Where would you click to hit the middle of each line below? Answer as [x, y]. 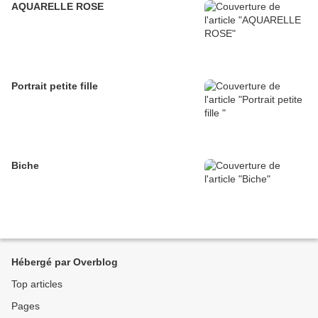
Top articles [37, 284]
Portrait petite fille [55, 86]
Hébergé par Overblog [65, 262]
